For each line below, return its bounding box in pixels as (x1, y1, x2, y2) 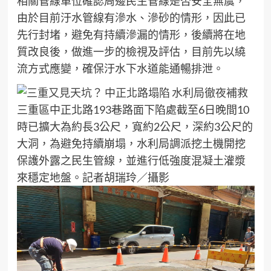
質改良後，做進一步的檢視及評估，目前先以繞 (16, 45, 246, 58)
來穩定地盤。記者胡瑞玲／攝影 (16, 171, 169, 184)
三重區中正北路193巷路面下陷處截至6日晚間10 (16, 103, 249, 117)
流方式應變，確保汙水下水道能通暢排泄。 (16, 62, 224, 75)
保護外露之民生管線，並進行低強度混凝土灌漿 (16, 154, 246, 168)
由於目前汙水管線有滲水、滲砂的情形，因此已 (16, 11, 246, 24)
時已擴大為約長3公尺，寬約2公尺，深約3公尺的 (16, 120, 253, 134)
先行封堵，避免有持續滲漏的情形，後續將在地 (16, 28, 246, 41)
